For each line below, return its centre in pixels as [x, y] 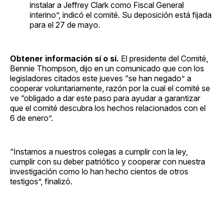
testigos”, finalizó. [41, 181]
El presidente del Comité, [164, 58]
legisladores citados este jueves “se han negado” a [101, 78]
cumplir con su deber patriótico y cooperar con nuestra [108, 161]
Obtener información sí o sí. [64, 58]
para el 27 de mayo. [65, 25]
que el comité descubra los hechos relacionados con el [108, 108]
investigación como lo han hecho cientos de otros [99, 171]
